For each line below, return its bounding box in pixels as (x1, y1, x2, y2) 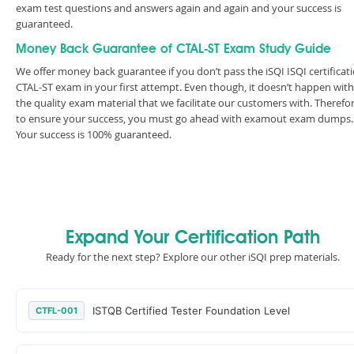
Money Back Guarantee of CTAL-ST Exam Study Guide (16, 43, 331, 56)
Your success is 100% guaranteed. (16, 127, 171, 141)
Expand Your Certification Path (66, 229, 320, 248)
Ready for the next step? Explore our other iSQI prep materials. (46, 250, 340, 264)
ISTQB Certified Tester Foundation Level (92, 304, 290, 317)
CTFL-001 (36, 305, 77, 316)
